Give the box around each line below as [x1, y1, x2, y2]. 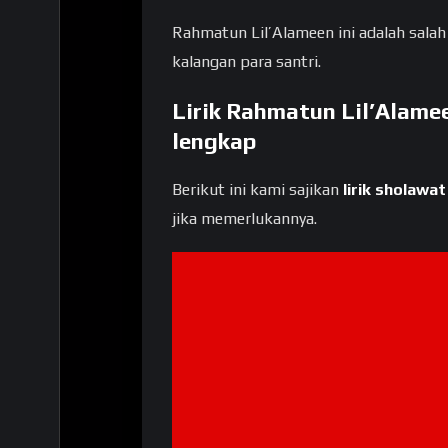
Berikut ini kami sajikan [172, 180, 343, 200]
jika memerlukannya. [172, 209, 317, 229]
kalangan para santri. [172, 52, 321, 72]
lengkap [172, 127, 256, 154]
